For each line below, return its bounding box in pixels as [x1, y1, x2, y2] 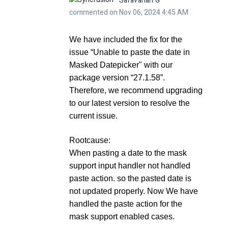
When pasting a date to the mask [69, 149, 187, 158]
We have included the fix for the [69, 35, 182, 44]
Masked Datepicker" [69, 61, 144, 70]
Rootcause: [69, 136, 110, 145]
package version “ [69, 73, 133, 82]
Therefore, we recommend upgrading [69, 86, 203, 95]
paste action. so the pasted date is [69, 174, 191, 183]
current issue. [69, 111, 120, 121]
